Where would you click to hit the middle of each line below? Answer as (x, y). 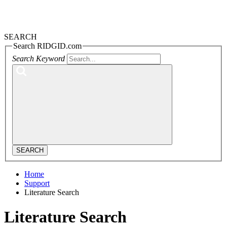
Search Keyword (39, 58)
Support (37, 183)
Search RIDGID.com (47, 46)
